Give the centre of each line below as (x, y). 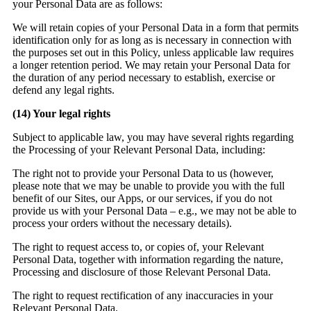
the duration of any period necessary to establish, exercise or (144, 78)
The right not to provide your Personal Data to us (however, (143, 174)
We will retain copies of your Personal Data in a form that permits (155, 28)
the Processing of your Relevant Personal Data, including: (140, 150)
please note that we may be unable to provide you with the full (149, 186)
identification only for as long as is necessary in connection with (152, 40)
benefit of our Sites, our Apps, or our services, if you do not (142, 199)
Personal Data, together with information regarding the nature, (148, 260)
